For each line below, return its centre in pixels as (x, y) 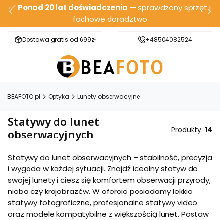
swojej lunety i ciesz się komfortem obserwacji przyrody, (109, 180)
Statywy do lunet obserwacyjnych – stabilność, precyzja (110, 157)
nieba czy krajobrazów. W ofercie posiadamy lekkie (100, 191)
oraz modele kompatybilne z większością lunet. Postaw (108, 214)
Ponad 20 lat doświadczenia (73, 8)
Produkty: (188, 130)
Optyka (59, 96)
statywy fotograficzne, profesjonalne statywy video (103, 202)
